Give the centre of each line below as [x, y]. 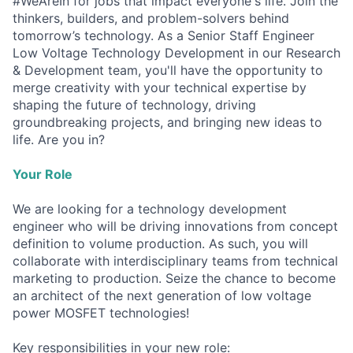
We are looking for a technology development [150, 208]
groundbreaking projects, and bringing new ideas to [167, 122]
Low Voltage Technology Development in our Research [176, 52]
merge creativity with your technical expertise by [160, 87]
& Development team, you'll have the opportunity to [168, 70]
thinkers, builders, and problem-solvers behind [151, 18]
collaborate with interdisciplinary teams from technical [175, 260]
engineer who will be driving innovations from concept [175, 226]
